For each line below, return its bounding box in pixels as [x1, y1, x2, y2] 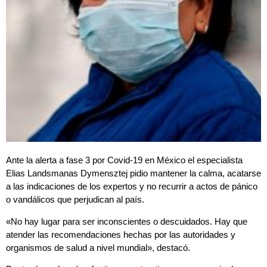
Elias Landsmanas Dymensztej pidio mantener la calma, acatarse [6, 168, 261, 179]
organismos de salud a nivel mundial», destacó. [6, 242, 190, 253]
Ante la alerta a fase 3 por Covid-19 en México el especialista [6, 155, 243, 166]
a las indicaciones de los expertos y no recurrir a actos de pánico [6, 181, 257, 192]
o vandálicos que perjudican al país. [6, 194, 144, 205]
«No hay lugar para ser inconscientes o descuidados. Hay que [6, 216, 247, 226]
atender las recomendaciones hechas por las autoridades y [6, 229, 235, 240]
